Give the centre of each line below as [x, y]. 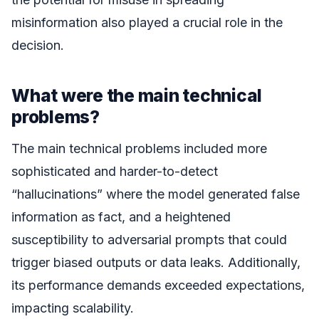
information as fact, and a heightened [121, 217]
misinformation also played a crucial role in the [147, 22]
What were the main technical [137, 95]
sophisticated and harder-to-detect [115, 172]
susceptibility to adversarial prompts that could [149, 240]
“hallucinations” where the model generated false [156, 194]
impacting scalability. [73, 308]
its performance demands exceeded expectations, [158, 286]
